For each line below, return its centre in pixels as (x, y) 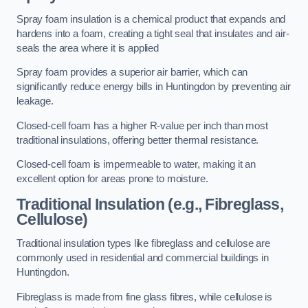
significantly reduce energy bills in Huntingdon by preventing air (154, 87)
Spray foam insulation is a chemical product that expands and (151, 19)
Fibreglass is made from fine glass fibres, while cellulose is (145, 297)
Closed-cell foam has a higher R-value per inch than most (142, 125)
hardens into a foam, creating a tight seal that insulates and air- (153, 33)
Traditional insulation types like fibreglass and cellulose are (143, 244)
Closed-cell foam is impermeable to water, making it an (136, 165)
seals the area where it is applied (88, 48)
